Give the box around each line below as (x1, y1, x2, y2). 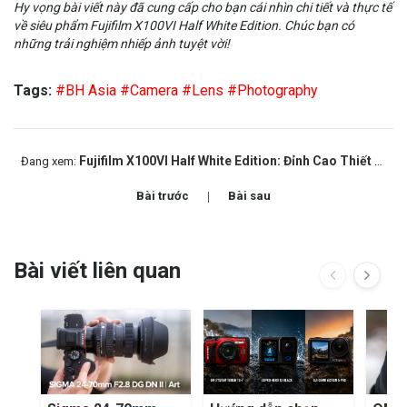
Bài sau (228, 189, 271, 203)
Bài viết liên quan (14, 258, 181, 284)
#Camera (120, 82, 178, 100)
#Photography (227, 82, 318, 100)
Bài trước (136, 189, 189, 203)
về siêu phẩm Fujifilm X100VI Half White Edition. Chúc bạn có (14, 18, 354, 34)
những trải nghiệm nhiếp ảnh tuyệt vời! (14, 36, 230, 52)
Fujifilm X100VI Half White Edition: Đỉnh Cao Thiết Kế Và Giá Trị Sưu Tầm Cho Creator (79, 154, 374, 169)
